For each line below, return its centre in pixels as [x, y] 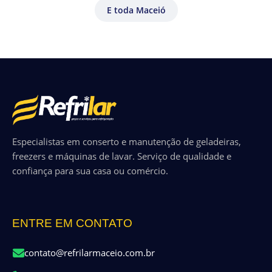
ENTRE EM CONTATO [72, 223]
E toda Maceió [136, 10]
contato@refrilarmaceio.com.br [90, 253]
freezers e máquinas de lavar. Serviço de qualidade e [122, 156]
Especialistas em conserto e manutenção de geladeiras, [127, 142]
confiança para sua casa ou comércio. [90, 171]
